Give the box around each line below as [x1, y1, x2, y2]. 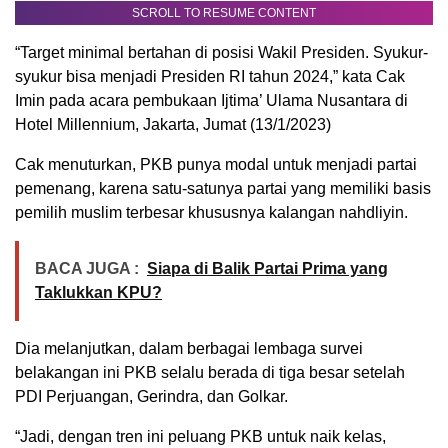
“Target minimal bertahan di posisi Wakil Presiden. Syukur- [15, 44, 428, 62]
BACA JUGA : [35, 260, 139, 278]
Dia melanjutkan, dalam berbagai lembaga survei [15, 340, 363, 358]
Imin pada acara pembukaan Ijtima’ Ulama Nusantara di [15, 92, 408, 110]
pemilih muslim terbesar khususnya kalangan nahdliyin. [15, 204, 408, 222]
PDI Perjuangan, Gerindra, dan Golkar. [15, 388, 288, 406]
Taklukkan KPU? [35, 284, 162, 302]
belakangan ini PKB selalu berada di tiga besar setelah [15, 364, 405, 382]
